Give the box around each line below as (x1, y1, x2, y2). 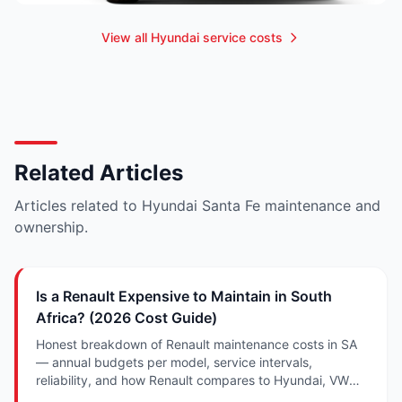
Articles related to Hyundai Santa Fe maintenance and (14, 196, 380, 214)
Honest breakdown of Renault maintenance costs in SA (36, 336, 357, 352)
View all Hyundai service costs (101, 29, 283, 45)
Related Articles (14, 159, 183, 186)
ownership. (14, 217, 88, 236)
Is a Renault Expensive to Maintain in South (36, 286, 332, 305)
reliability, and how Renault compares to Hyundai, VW (36, 371, 349, 388)
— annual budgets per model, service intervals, (36, 354, 312, 370)
